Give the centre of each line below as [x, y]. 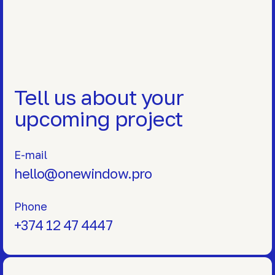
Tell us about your [99, 97]
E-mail [30, 155]
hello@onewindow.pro [83, 174]
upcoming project [99, 119]
